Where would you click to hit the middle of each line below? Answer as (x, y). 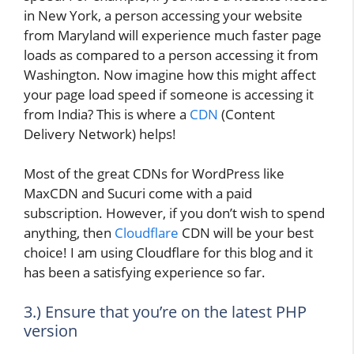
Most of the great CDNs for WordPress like (154, 174)
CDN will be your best (246, 233)
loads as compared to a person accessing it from (171, 55)
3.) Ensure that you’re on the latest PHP (165, 311)
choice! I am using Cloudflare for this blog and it (168, 253)
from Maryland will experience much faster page (173, 35)
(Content (247, 114)
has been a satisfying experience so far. (145, 273)
